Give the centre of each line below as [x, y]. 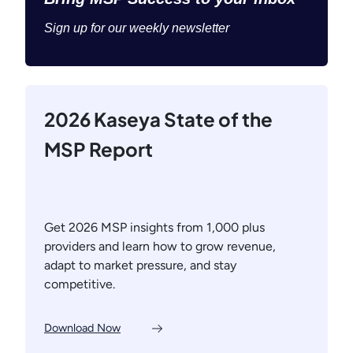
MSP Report [98, 149]
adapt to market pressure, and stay [140, 266]
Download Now [82, 328]
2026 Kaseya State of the [158, 119]
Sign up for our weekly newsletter [137, 28]
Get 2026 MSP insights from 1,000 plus [154, 228]
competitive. [80, 284]
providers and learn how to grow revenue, [160, 247]
